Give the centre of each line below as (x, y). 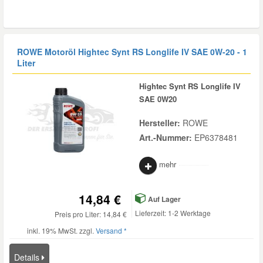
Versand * (111, 230)
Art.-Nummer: (167, 137)
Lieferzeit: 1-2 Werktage (173, 213)
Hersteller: (161, 123)
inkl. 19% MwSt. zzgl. (61, 230)
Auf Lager (163, 199)
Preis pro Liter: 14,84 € (91, 214)
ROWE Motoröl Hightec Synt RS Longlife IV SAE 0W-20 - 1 (132, 52)
